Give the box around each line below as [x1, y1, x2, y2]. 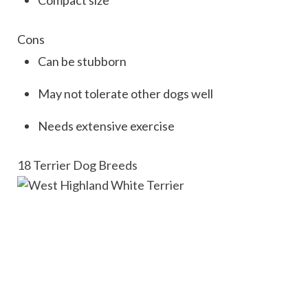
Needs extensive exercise [38, 118, 175, 133]
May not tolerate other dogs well [38, 85, 213, 101]
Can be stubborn [38, 53, 126, 69]
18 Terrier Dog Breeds [17, 157, 137, 173]
